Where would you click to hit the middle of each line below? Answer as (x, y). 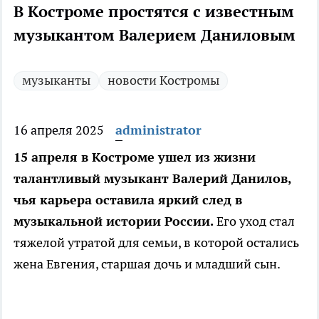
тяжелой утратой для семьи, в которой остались (156, 243)
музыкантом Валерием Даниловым (155, 35)
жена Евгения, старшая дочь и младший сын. (147, 264)
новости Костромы (163, 80)
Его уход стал (256, 221)
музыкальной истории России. (115, 221)
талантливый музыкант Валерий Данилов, (152, 179)
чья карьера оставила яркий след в (128, 200)
